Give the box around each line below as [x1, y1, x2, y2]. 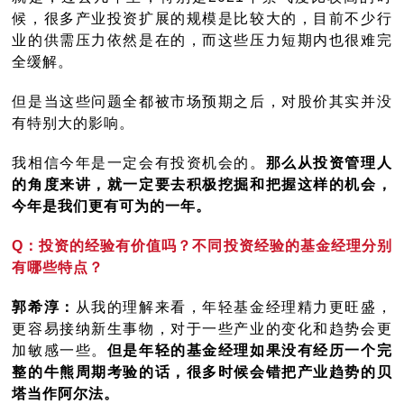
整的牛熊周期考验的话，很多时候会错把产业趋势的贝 [12, 364, 392, 381]
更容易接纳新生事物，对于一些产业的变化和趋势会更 [12, 321, 392, 337]
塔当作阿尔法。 [12, 386, 120, 402]
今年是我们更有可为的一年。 [12, 198, 212, 215]
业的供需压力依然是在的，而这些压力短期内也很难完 [12, 32, 392, 49]
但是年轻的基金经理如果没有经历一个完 [106, 343, 392, 359]
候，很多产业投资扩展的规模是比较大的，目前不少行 [12, 11, 392, 27]
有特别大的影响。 [12, 115, 135, 132]
